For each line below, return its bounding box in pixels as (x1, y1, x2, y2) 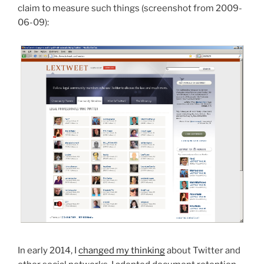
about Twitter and (165, 245, 240, 256)
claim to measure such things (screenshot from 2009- (18, 2, 242, 14)
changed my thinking (78, 245, 165, 256)
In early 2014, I (18, 245, 78, 256)
